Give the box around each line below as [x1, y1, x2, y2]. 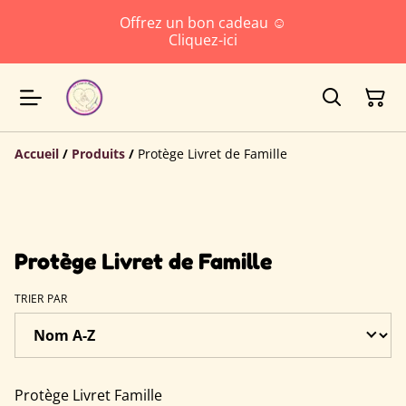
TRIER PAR [14, 291, 68, 306]
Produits [72, 145, 125, 162]
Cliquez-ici [169, 30, 237, 50]
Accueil [14, 145, 59, 162]
